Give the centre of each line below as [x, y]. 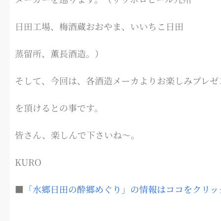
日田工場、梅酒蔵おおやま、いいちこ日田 [99, 26]
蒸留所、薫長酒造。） [59, 54]
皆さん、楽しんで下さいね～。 [77, 135]
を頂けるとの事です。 [59, 108]
